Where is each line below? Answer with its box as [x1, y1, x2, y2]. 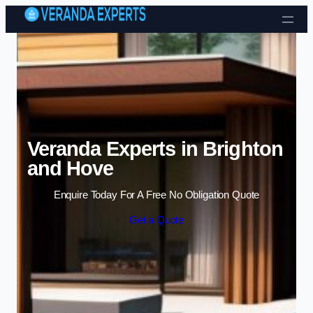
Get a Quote [129, 214, 184, 226]
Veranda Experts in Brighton [27, 137, 284, 160]
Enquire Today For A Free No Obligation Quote [53, 189, 260, 201]
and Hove [27, 156, 114, 180]
